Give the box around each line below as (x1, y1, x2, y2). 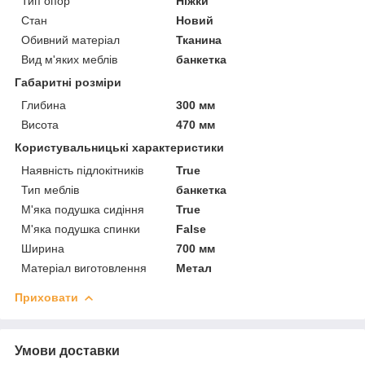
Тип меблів (21, 182, 79, 196)
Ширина (21, 241, 64, 255)
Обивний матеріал (21, 33, 120, 46)
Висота (21, 117, 59, 131)
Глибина (21, 98, 66, 112)
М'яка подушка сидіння (21, 202, 144, 216)
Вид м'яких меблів (21, 52, 117, 66)
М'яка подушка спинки (21, 222, 140, 235)
